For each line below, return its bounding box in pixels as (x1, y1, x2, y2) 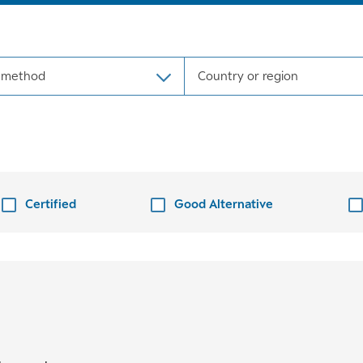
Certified (24, 196, 76, 211)
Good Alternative (174, 196, 273, 211)
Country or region (197, 68, 298, 83)
